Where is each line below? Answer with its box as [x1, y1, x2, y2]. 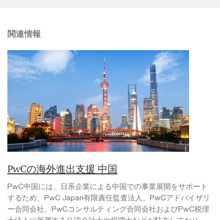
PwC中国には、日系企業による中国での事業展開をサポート [7, 182, 208, 191]
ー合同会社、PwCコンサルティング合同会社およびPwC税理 [7, 204, 209, 213]
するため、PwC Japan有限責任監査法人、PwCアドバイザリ [7, 193, 210, 202]
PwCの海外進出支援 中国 [7, 163, 117, 175]
